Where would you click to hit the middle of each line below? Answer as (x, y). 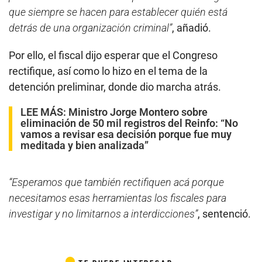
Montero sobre (173, 112)
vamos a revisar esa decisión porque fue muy (126, 134)
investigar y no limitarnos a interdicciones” (103, 213)
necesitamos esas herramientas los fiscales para (118, 198)
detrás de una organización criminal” (90, 27)
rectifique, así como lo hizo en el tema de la (108, 71)
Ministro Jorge (103, 112)
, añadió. (192, 27)
